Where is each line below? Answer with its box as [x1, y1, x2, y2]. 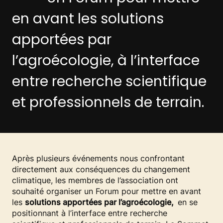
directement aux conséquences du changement [12, 164, 190, 174]
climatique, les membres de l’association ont [12, 175, 178, 185]
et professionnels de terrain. [12, 93, 204, 112]
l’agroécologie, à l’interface [12, 51, 200, 70]
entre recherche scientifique [12, 72, 207, 91]
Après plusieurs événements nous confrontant [12, 153, 185, 163]
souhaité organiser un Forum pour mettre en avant [12, 186, 201, 196]
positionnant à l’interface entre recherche [12, 208, 167, 218]
